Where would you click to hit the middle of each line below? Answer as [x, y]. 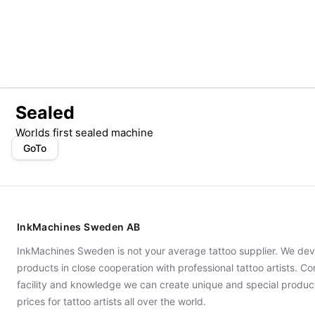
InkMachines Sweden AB [79, 227]
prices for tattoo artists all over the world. [111, 301]
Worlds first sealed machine [84, 133]
